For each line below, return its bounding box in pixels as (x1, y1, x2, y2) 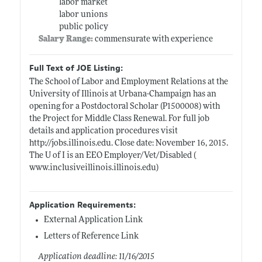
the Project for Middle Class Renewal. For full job (29, 114, 209, 123)
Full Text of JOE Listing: (29, 63, 123, 73)
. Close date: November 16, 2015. (111, 139, 228, 148)
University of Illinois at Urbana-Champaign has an (29, 89, 216, 99)
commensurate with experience (94, 35, 213, 44)
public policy (58, 22, 108, 32)
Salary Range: (38, 35, 95, 44)
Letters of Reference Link (43, 232, 139, 241)
